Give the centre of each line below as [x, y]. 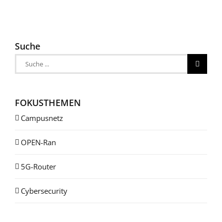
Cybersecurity [44, 191]
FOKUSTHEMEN [48, 103]
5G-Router [38, 167]
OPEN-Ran [38, 142]
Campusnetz [42, 118]
